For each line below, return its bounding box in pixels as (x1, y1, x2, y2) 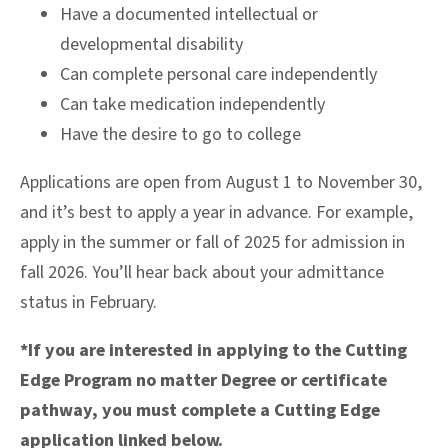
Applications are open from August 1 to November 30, (20, 169, 422, 195)
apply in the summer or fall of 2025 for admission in (20, 229, 405, 255)
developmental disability (60, 31, 243, 57)
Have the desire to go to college (60, 121, 301, 147)
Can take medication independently (60, 91, 325, 117)
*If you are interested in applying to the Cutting (20, 337, 407, 363)
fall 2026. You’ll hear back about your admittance (20, 259, 384, 285)
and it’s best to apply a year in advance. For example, (20, 199, 413, 225)
